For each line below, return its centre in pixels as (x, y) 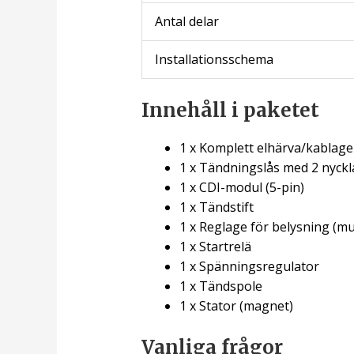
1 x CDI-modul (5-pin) (241, 188)
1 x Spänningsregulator (249, 267)
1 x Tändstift (216, 207)
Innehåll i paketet (230, 111)
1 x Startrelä (215, 247)
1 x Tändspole (220, 286)
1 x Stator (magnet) (236, 306)
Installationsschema (214, 60)
